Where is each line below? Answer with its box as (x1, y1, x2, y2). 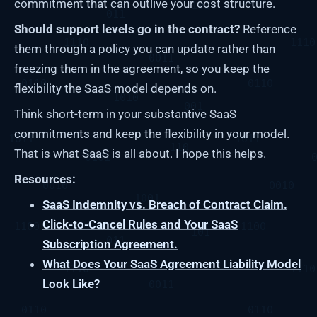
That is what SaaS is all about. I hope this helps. (14, 146, 266, 161)
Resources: (14, 171, 76, 186)
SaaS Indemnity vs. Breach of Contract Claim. (42, 197, 287, 212)
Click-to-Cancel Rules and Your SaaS (42, 217, 238, 231)
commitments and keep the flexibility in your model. (14, 126, 289, 141)
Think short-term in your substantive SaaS (14, 106, 236, 121)
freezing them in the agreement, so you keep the (14, 61, 270, 76)
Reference (240, 21, 296, 36)
